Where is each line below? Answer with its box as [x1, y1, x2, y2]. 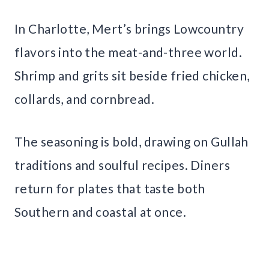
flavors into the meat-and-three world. [14, 44, 242, 60]
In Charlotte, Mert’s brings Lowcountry [14, 21, 244, 37]
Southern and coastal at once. [14, 204, 187, 220]
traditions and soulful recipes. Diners [14, 157, 230, 173]
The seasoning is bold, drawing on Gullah [14, 134, 249, 150]
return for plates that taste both [14, 181, 205, 196]
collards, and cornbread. [14, 91, 155, 107]
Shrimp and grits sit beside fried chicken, [14, 68, 250, 83]
